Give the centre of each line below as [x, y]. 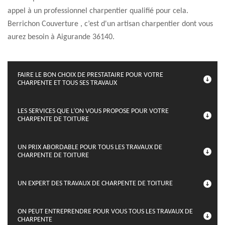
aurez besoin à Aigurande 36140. [61, 37]
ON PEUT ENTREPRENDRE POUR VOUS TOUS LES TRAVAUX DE [105, 212]
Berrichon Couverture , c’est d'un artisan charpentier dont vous [110, 24]
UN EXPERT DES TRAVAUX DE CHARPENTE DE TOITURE [95, 184]
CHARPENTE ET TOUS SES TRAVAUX [67, 83]
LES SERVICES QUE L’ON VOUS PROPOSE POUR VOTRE [93, 111]
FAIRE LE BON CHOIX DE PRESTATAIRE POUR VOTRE [90, 75]
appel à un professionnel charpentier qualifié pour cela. [98, 11]
